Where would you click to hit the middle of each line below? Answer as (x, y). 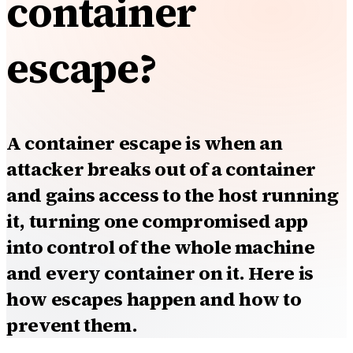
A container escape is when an (145, 143)
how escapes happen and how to (154, 299)
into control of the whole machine (161, 247)
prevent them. (72, 325)
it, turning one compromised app (158, 221)
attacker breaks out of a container (162, 169)
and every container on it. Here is (160, 273)
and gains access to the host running (173, 195)
